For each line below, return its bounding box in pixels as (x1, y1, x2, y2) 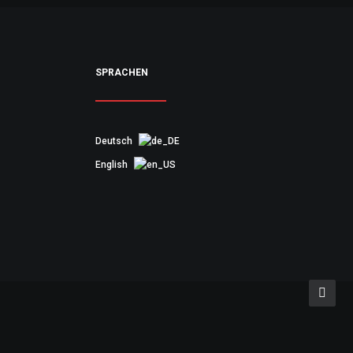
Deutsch (95, 136, 135, 147)
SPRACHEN (95, 67, 148, 78)
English (95, 159, 130, 170)
